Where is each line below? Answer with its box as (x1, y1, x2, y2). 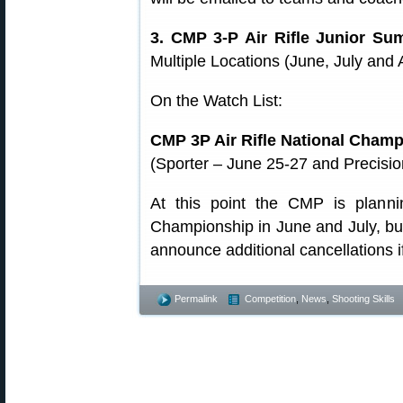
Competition (245, 293, 296, 304)
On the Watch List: (150, 92, 282, 110)
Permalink (175, 293, 218, 304)
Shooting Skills (332, 293, 395, 304)
